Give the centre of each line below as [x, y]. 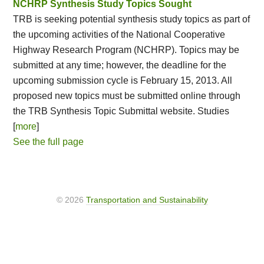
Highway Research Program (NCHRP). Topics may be [126, 50]
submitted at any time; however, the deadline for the [120, 65]
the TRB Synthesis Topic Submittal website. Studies [121, 111]
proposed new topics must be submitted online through [127, 96]
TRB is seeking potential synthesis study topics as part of [132, 19]
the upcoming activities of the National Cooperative [119, 34]
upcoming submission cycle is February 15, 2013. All [123, 80]
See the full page [49, 142]
